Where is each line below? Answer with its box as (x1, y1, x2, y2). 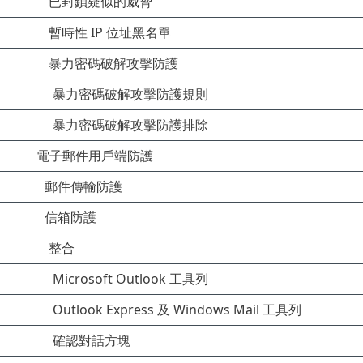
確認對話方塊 (53, 331, 130, 349)
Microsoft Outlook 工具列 (53, 270, 208, 288)
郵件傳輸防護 (45, 177, 122, 195)
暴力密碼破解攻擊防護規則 (53, 85, 208, 103)
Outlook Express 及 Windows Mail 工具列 (53, 301, 301, 318)
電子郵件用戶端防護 (36, 147, 153, 164)
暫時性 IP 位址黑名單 (49, 23, 171, 41)
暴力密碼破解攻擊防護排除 (53, 116, 208, 134)
